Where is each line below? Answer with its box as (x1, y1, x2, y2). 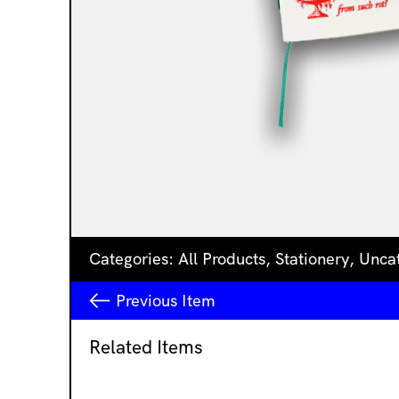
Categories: (89, 248, 178, 269)
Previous (116, 290, 182, 311)
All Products (178, 248, 265, 269)
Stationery (275, 248, 349, 269)
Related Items (89, 335, 203, 359)
